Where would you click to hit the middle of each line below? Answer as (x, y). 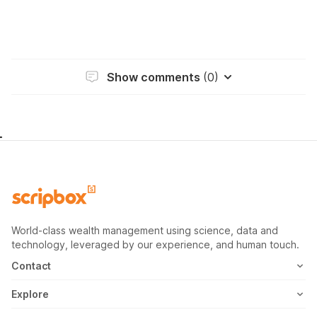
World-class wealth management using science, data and (145, 231)
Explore (30, 294)
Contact (31, 266)
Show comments (155, 77)
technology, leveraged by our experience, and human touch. (155, 245)
